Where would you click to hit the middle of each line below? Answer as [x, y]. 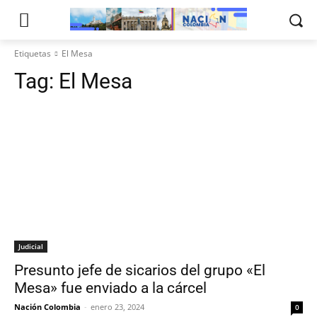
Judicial [31, 246]
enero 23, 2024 [117, 307]
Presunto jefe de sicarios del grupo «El [140, 270]
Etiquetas [33, 53]
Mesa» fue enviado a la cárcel [110, 288]
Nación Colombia [47, 307]
